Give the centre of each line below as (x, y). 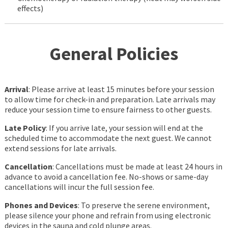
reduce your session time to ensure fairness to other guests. (108, 110)
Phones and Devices (41, 205)
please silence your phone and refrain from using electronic (107, 216)
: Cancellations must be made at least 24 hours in (137, 167)
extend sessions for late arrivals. (60, 148)
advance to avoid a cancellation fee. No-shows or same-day (106, 177)
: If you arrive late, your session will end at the (124, 128)
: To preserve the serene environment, (144, 205)
